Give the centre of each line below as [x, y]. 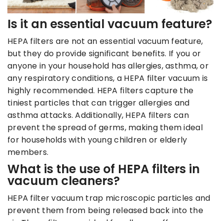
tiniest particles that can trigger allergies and [99, 103]
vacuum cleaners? [64, 181]
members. [28, 152]
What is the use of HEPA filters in [104, 169]
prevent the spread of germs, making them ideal [105, 128]
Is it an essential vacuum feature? [110, 24]
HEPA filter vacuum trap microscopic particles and [109, 198]
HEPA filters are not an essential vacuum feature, [105, 41]
